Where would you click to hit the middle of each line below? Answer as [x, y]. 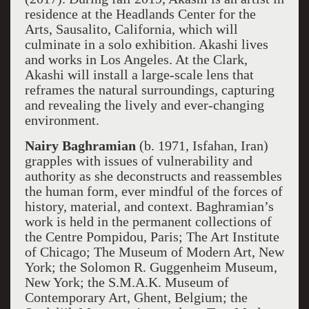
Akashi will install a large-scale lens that [139, 74]
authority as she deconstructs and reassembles [153, 176]
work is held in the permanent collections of [148, 221]
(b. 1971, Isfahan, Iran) [202, 146]
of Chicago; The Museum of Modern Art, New [154, 252]
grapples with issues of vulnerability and [138, 161]
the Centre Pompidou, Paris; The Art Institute [152, 237]
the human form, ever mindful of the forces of [153, 191]
